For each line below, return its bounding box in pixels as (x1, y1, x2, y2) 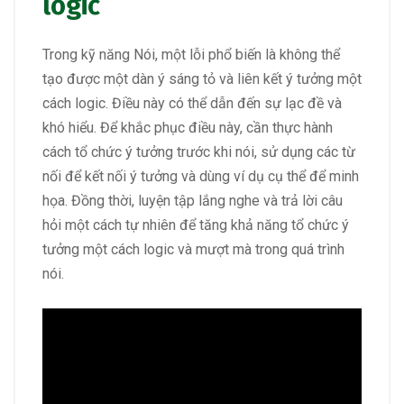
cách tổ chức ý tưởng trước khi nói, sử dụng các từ (42, 143, 355, 161)
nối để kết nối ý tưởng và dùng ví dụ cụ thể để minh (42, 168, 359, 186)
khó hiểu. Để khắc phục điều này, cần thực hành (42, 119, 333, 137)
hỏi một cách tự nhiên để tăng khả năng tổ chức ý (42, 216, 349, 234)
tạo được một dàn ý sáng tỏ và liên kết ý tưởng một (42, 70, 362, 88)
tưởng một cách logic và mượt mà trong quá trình (42, 241, 344, 259)
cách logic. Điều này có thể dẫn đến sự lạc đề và (42, 95, 342, 113)
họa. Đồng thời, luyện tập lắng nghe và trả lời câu (42, 192, 343, 210)
